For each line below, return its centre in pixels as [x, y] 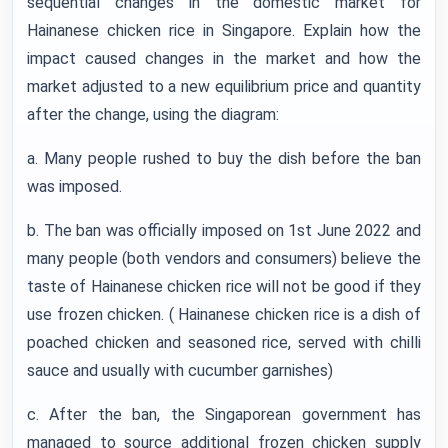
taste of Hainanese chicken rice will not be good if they [224, 286]
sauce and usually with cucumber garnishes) [180, 370]
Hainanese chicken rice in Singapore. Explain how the [224, 30]
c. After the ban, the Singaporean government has [224, 414]
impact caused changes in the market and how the [224, 58]
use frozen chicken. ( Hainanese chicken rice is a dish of [224, 314]
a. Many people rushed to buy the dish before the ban [224, 158]
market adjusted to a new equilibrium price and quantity [224, 86]
